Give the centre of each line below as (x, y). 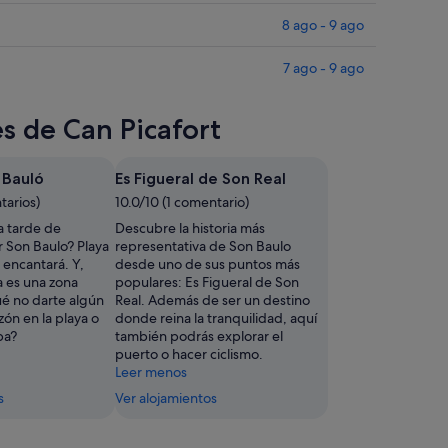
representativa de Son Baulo (203, 246)
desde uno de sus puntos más (207, 264)
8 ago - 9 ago (323, 25)
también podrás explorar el (199, 336)
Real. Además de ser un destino (212, 300)
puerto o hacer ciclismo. (189, 354)
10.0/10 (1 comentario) (182, 202)
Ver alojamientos (166, 398)
